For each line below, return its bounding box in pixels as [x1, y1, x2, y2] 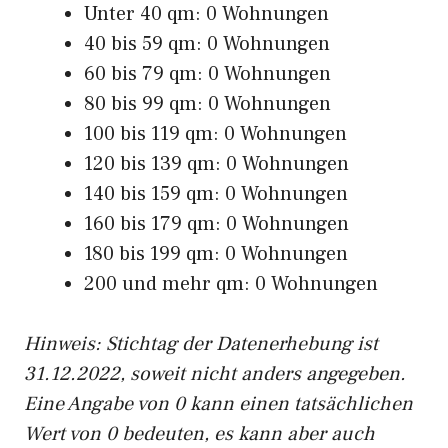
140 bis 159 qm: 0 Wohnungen [84, 181, 348, 207]
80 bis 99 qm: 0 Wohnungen [84, 91, 331, 117]
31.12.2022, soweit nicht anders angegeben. [24, 361, 406, 387]
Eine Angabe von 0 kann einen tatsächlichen [24, 391, 413, 417]
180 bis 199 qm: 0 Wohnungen [84, 241, 348, 267]
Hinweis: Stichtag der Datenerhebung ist [24, 331, 378, 357]
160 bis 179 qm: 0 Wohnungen [84, 211, 349, 237]
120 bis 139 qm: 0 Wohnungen [84, 151, 349, 177]
